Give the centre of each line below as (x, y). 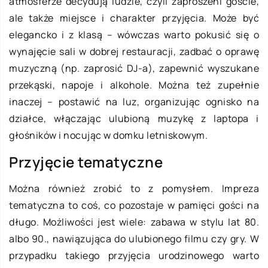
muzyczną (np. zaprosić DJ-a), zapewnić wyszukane (134, 68)
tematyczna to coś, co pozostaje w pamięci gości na (134, 205)
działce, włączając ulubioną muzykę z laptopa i (134, 118)
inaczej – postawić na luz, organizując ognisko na (134, 101)
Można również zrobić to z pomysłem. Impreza (134, 188)
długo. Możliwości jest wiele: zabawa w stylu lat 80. (134, 222)
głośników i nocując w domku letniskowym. (108, 135)
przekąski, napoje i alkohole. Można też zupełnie (134, 85)
